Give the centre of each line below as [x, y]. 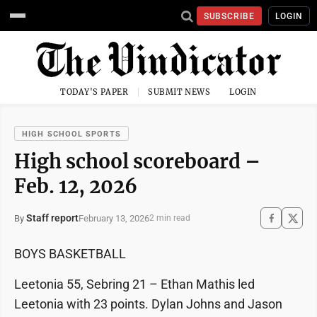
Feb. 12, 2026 [76, 186]
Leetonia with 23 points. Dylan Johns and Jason [148, 304]
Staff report [52, 218]
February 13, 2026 [114, 218]
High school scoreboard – [137, 161]
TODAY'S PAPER [94, 92]
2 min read [170, 218]
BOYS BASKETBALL [70, 254]
